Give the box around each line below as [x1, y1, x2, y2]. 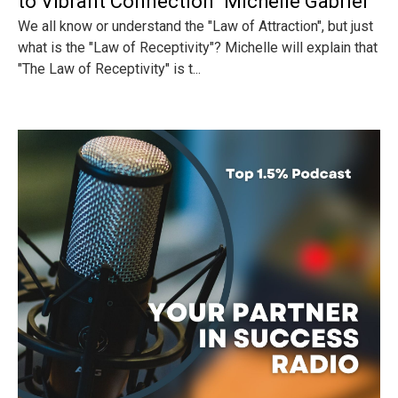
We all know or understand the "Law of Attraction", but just [18, 18, 373, 35]
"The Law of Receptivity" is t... [18, 60, 201, 77]
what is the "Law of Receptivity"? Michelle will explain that [18, 39, 378, 56]
